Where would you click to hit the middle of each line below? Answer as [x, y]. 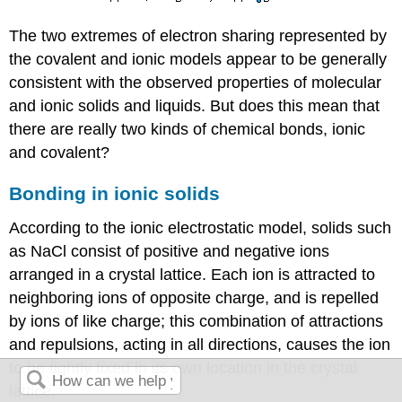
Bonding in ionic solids [115, 194]
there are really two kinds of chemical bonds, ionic [188, 130]
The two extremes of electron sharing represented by [198, 36]
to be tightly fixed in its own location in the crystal [184, 367]
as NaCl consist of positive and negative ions [170, 251]
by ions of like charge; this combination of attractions [197, 321]
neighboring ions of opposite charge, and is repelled [194, 297]
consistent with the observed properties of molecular [196, 83]
